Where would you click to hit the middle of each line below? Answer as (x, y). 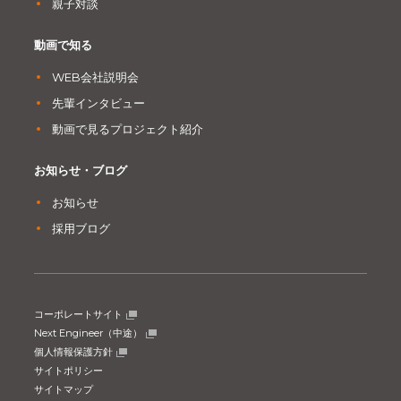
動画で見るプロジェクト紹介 (127, 129)
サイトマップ (63, 390)
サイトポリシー (68, 371)
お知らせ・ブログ (80, 171)
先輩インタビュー (98, 103)
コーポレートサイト (78, 315)
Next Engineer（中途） (88, 333)
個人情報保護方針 (73, 352)
